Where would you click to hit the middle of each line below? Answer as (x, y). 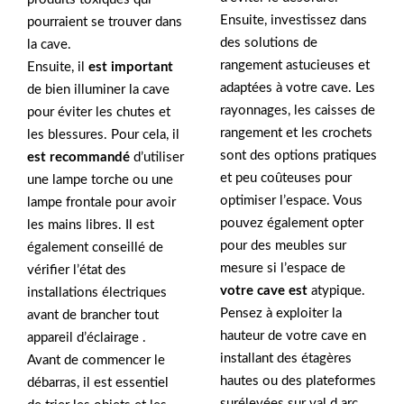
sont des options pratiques (298, 155)
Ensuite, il (58, 68)
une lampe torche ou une (100, 180)
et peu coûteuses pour (286, 178)
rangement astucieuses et (295, 65)
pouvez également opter (292, 223)
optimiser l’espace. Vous (291, 200)
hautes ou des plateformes (298, 381)
